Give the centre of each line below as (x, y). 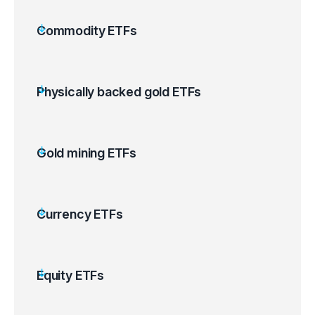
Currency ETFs (80, 214)
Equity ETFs (71, 275)
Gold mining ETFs (87, 153)
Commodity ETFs (87, 31)
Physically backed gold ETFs (119, 92)
